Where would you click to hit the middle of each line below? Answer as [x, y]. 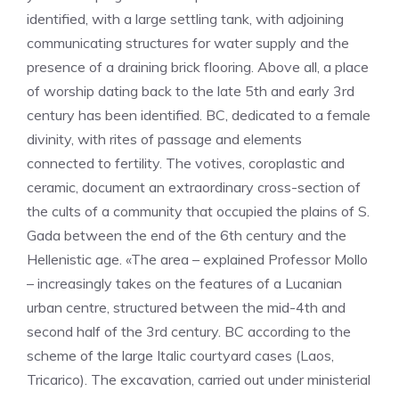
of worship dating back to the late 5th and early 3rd [191, 91]
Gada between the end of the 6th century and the [187, 235]
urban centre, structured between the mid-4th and [186, 307]
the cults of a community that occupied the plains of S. [198, 211]
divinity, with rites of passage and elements [164, 139]
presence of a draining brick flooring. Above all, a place [198, 67]
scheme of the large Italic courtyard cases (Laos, [180, 355]
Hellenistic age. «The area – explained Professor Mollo [197, 259]
